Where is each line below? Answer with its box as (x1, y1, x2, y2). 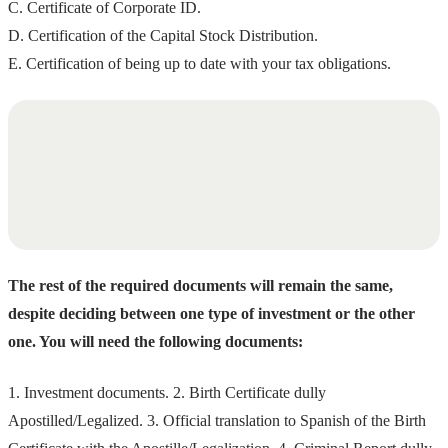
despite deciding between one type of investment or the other (8, 305, 415, 323)
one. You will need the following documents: (8, 333, 303, 351)
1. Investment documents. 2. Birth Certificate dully (8, 383, 326, 401)
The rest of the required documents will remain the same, (8, 277, 393, 295)
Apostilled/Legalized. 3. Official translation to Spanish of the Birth (8, 411, 426, 429)
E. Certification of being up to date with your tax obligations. (8, 54, 391, 72)
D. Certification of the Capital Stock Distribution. (8, 26, 318, 44)
